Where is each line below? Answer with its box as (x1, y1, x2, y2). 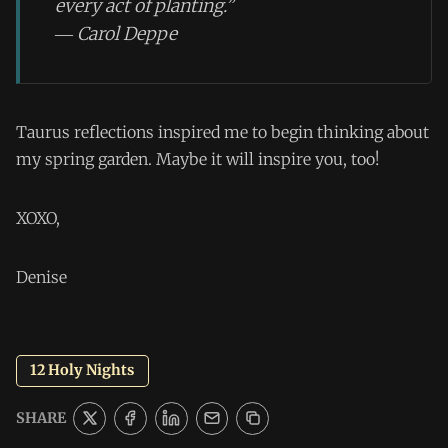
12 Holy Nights (30, 361, 135, 380)
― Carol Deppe (55, 22, 178, 45)
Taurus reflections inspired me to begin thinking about (16, 122, 429, 143)
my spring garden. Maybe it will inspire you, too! (16, 149, 380, 170)
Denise (16, 267, 67, 288)
